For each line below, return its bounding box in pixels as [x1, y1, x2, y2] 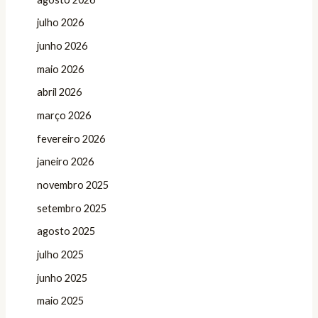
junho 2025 [36, 271, 87, 284]
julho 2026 [36, 16, 84, 29]
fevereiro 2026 [36, 132, 105, 145]
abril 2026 [36, 86, 82, 99]
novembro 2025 [36, 178, 109, 191]
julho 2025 [36, 248, 84, 261]
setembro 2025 [36, 202, 106, 214]
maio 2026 [36, 62, 84, 75]
